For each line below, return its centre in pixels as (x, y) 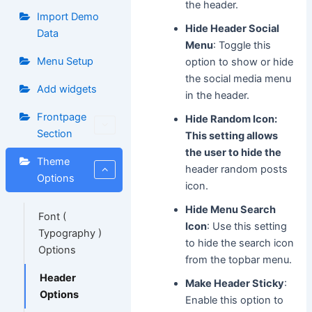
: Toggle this (242, 45)
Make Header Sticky (235, 283)
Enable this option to (235, 300)
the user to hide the (234, 152)
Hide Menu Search (231, 209)
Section (54, 133)
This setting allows (232, 135)
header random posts (237, 169)
